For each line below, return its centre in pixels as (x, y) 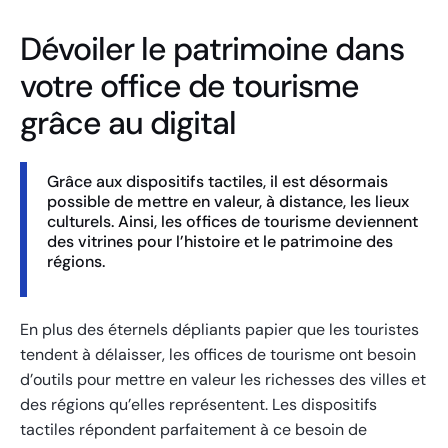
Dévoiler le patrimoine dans (212, 49)
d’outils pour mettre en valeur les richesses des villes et (223, 380)
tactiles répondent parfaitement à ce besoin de (193, 430)
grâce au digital (128, 123)
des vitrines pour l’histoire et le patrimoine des (220, 242)
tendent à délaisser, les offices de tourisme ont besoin (218, 355)
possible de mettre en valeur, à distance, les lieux (228, 202)
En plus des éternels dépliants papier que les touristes (219, 330)
